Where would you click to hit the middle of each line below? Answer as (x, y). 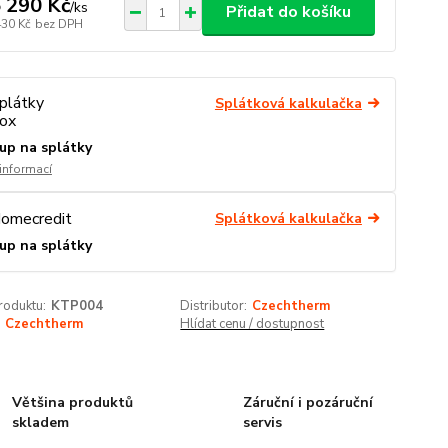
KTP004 (76, 306)
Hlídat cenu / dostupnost (252, 324)
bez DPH (58, 23)
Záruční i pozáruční (307, 403)
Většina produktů (73, 403)
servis (262, 423)
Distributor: (214, 306)
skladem (41, 423)
